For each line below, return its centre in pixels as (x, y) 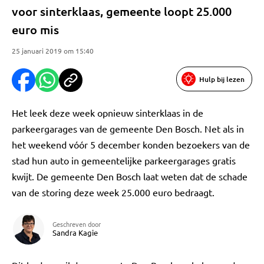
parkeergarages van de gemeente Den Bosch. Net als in (128, 128)
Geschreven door (77, 224)
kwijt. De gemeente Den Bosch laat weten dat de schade (130, 176)
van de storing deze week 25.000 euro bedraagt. (113, 192)
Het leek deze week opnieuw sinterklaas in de (108, 113)
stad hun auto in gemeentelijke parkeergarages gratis (124, 160)
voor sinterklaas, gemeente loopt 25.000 (122, 11)
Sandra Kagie (75, 232)
